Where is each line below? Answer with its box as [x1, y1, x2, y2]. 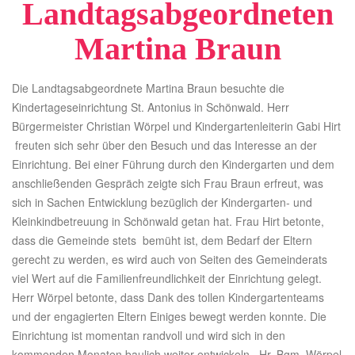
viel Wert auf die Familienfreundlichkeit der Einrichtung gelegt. [12, 270, 322, 286]
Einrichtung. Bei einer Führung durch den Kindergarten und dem [12, 156, 334, 172]
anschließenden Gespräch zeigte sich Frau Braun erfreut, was [12, 175, 323, 191]
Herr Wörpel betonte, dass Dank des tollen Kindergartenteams [12, 289, 324, 305]
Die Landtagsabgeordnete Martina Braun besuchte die [12, 80, 284, 96]
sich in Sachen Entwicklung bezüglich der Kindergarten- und [12, 194, 312, 210]
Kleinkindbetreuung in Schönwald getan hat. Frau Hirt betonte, [12, 213, 324, 229]
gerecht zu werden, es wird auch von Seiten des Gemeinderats [12, 251, 327, 267]
